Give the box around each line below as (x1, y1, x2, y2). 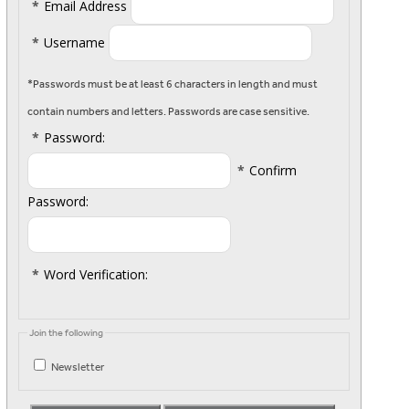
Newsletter (51, 359, 104, 374)
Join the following (29, 325, 103, 340)
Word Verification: (44, 266, 148, 284)
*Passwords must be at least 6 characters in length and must (27, 77, 318, 92)
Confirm (249, 162, 297, 180)
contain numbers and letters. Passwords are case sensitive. (27, 104, 309, 120)
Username (44, 34, 105, 52)
